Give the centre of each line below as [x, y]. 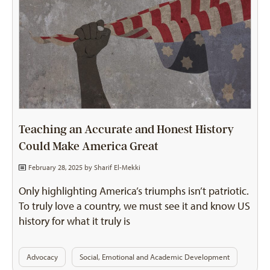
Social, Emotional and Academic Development [155, 257]
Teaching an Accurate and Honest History [126, 129]
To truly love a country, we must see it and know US [134, 206]
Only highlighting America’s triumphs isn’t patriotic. [134, 191]
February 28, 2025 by [60, 167]
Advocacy [42, 257]
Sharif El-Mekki [117, 167]
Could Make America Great [89, 146]
